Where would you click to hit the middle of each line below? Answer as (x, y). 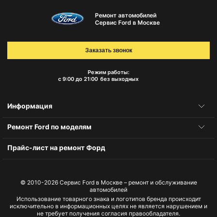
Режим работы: (108, 72)
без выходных (119, 79)
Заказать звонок (108, 50)
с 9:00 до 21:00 (78, 79)
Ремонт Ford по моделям (49, 127)
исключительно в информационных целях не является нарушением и (108, 206)
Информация (30, 106)
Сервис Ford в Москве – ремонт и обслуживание (128, 182)
